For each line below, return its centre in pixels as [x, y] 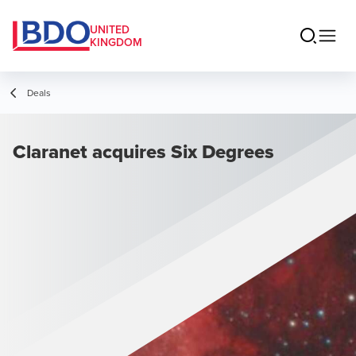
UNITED [110, 29]
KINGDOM [116, 42]
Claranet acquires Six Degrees [143, 151]
